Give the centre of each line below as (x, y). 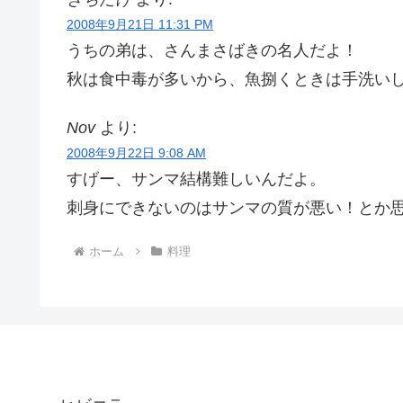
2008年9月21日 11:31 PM (140, 25)
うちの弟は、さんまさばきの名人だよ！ (212, 51)
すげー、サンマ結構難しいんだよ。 (196, 179)
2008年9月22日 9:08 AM (136, 152)
